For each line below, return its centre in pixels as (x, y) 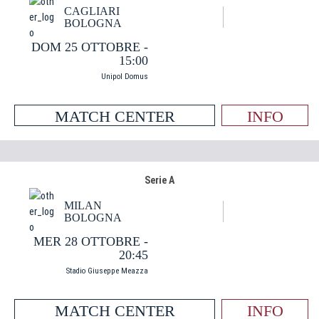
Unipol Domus (125, 77)
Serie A (159, 180)
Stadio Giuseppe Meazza (107, 271)
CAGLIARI (92, 11)
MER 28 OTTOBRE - (91, 241)
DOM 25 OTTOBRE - (90, 47)
